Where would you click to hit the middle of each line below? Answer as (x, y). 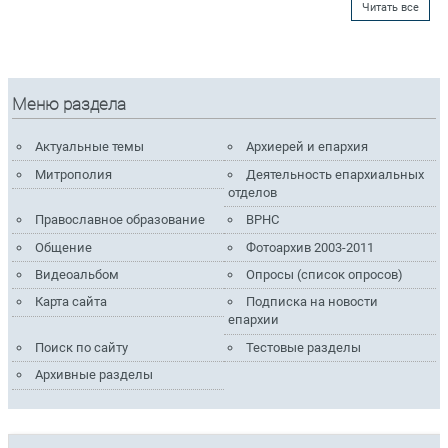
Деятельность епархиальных (335, 174)
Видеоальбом (76, 275)
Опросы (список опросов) (325, 275)
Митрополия (73, 174)
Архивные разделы (93, 375)
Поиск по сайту (81, 347)
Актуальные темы (89, 147)
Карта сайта (70, 302)
